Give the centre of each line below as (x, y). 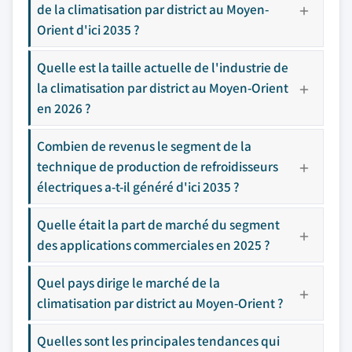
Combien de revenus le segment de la (144, 145)
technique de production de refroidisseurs (158, 166)
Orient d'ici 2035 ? (88, 29)
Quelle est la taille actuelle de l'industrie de (163, 67)
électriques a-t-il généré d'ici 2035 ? (138, 186)
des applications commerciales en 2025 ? (154, 244)
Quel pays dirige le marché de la (128, 282)
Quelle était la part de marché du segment (158, 224)
